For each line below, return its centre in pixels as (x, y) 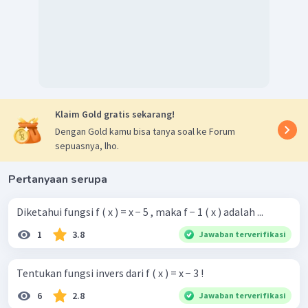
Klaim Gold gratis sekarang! (115, 114)
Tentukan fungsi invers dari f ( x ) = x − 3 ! (110, 273)
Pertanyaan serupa (58, 179)
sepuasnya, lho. (87, 145)
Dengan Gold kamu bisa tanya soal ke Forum (145, 131)
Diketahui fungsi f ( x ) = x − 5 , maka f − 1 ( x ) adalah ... (140, 211)
